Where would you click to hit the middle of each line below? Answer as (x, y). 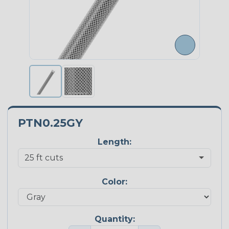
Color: (114, 182)
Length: (114, 142)
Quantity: (114, 219)
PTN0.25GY (50, 123)
